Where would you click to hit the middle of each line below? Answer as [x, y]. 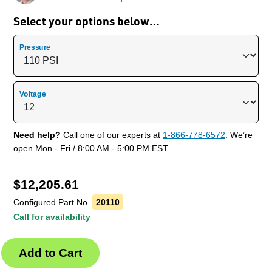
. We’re [239, 135]
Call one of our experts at [112, 135]
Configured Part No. [53, 202]
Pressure [35, 48]
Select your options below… [87, 21]
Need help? [37, 135]
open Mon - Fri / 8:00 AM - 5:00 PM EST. [91, 148]
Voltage [33, 94]
